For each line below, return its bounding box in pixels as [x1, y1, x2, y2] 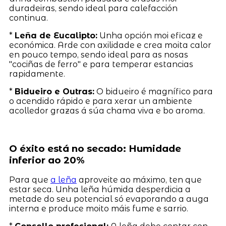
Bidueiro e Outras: [14, 86, 94, 96]
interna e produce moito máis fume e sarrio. [9, 204, 188, 214]
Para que [9, 175, 50, 185]
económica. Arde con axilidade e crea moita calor [9, 40, 211, 50]
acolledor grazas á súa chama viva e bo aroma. [9, 105, 205, 116]
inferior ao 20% [9, 154, 85, 166]
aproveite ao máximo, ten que [76, 175, 202, 185]
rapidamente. [9, 69, 65, 79]
